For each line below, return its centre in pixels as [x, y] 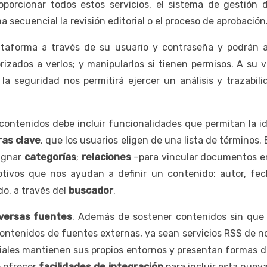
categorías [50, 157]
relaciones [106, 157]
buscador [91, 190]
